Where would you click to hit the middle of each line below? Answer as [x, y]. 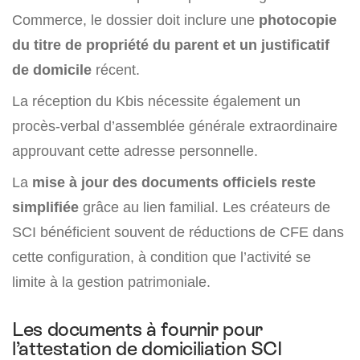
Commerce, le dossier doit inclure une [135, 20]
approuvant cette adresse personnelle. [135, 151]
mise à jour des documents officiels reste [172, 182]
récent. [116, 70]
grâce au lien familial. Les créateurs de [205, 207]
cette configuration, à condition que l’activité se [162, 257]
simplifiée [45, 207]
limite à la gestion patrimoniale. [111, 282]
